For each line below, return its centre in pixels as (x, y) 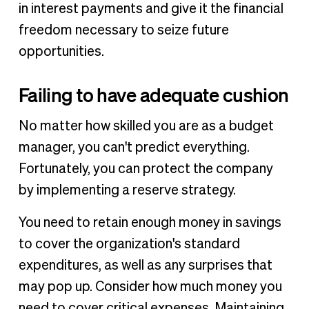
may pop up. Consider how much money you (150, 287)
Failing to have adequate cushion (153, 95)
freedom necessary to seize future (123, 30)
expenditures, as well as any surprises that (145, 266)
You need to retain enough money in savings (150, 223)
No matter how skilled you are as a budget (146, 127)
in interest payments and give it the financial (151, 9)
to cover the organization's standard (129, 245)
